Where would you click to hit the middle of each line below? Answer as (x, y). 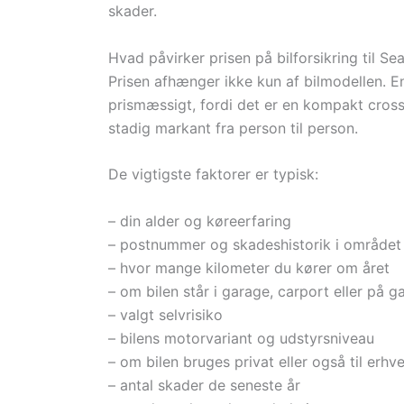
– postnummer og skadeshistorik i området (255, 244)
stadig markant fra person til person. (233, 128)
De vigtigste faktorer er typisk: (213, 174)
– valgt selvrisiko (165, 314)
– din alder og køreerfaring (200, 220)
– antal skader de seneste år (204, 385)
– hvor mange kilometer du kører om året (249, 267)
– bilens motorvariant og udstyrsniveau (241, 338)
